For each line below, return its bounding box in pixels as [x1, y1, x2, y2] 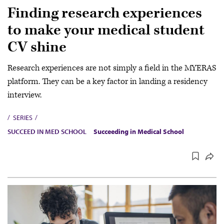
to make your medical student [7, 21, 204, 40]
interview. [7, 89, 43, 100]
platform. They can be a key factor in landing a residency [7, 75, 207, 87]
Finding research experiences [7, 4, 202, 23]
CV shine [7, 38, 66, 57]
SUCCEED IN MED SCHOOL [7, 126, 86, 136]
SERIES [12, 112, 32, 122]
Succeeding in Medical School [93, 126, 184, 136]
